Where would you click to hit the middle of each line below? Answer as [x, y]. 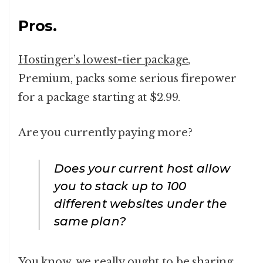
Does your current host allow [142, 169]
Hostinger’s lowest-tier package [103, 60]
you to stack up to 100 [120, 186]
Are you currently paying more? [105, 133]
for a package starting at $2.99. [100, 98]
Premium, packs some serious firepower [127, 79]
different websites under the [141, 204]
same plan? [90, 222]
